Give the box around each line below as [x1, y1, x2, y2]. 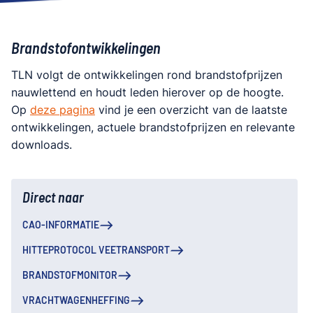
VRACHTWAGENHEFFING [22, 294, 130, 307]
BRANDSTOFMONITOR [22, 269, 117, 282]
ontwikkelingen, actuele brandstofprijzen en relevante [11, 120, 295, 135]
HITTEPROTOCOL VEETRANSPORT [22, 244, 170, 256]
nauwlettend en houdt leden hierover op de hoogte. [11, 85, 287, 100]
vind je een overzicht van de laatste [95, 103, 287, 117]
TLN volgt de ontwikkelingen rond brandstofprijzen [11, 68, 282, 82]
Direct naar [22, 189, 84, 206]
